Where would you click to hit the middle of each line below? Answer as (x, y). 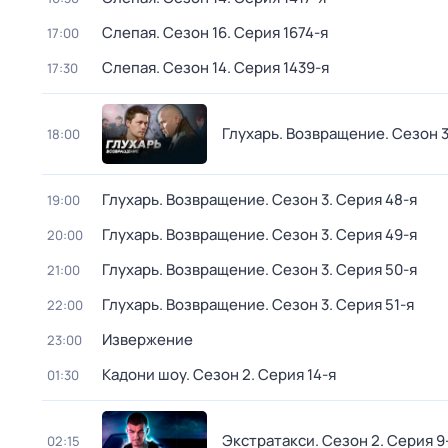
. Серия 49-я (373, 234)
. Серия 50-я (373, 269)
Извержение (147, 339)
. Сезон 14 (191, 67)
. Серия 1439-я (278, 67)
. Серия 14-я (293, 374)
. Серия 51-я (371, 304)
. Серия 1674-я (277, 32)
